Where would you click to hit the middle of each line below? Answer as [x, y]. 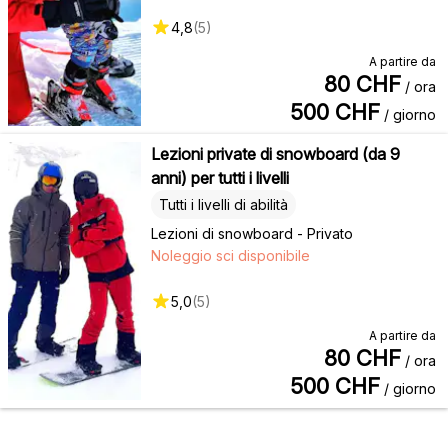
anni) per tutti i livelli [219, 177]
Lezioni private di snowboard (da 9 [275, 153]
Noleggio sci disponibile [230, 255]
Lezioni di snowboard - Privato [251, 233]
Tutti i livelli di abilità [223, 204]
